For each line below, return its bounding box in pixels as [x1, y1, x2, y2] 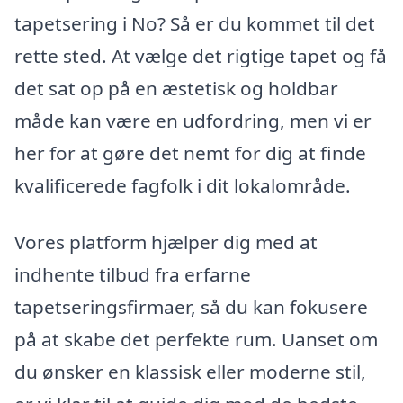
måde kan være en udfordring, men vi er [14, 107, 372, 133]
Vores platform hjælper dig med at [14, 229, 318, 255]
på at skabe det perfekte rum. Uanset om [14, 327, 378, 353]
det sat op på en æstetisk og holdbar [14, 75, 338, 101]
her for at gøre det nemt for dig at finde [14, 139, 366, 166]
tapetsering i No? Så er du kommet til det [14, 10, 375, 36]
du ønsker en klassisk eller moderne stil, [14, 359, 366, 385]
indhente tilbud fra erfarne [14, 262, 251, 288]
